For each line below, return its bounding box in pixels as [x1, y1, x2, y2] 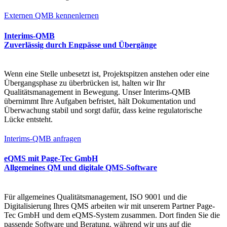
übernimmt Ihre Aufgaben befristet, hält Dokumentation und [4, 96, 196, 105]
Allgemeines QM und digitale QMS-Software [4, 163, 157, 172]
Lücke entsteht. [4, 115, 53, 124]
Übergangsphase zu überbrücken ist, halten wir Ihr [4, 78, 165, 87]
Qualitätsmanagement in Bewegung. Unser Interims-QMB [4, 87, 191, 96]
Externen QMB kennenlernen [4, 11, 99, 20]
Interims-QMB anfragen [4, 134, 81, 143]
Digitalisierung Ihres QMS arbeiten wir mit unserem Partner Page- [4, 201, 215, 210]
